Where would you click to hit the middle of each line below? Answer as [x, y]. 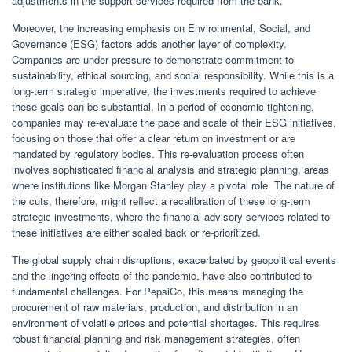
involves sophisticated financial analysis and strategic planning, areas [170, 170]
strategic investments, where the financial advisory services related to [171, 217]
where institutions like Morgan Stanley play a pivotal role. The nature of [173, 185]
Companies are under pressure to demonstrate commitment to [153, 60]
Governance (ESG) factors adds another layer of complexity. [149, 44]
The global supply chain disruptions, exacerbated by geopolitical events [174, 260]
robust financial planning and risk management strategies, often [156, 339]
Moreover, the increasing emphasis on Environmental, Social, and [161, 28]
